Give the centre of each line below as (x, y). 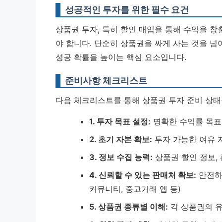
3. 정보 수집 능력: (121, 157)
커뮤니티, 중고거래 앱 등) (135, 189)
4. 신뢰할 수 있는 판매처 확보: (143, 175)
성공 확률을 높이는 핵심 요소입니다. (121, 57)
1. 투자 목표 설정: (120, 121)
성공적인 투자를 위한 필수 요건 (127, 10)
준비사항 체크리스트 (106, 81)
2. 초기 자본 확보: (121, 139)
